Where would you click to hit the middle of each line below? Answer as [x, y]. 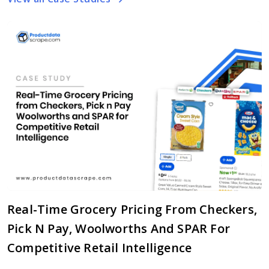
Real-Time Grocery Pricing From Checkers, [132, 210]
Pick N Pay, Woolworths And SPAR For [119, 229]
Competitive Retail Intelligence [100, 248]
